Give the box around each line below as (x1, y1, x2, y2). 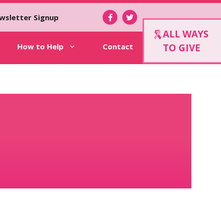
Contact (102, 41, 133, 51)
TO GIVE (163, 41, 200, 54)
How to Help (17, 41, 64, 51)
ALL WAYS (163, 28, 209, 40)
